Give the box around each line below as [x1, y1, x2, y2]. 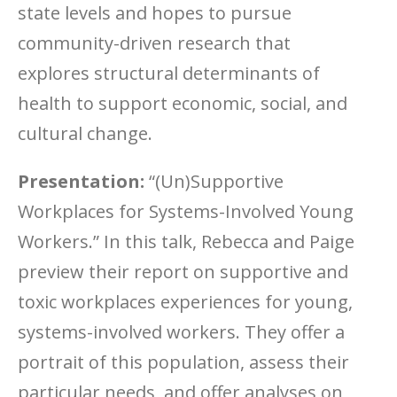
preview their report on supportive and [18, 260, 348, 284]
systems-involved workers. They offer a [18, 320, 345, 344]
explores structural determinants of [18, 61, 320, 85]
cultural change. [18, 121, 152, 145]
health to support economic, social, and [18, 91, 347, 115]
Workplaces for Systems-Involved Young [18, 199, 354, 223]
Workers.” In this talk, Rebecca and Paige [18, 230, 354, 253]
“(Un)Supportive [144, 169, 284, 193]
